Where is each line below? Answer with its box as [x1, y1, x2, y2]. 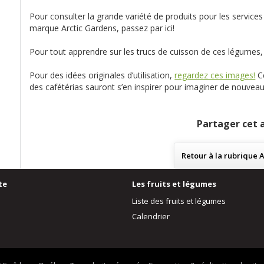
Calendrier [132, 211, 170, 222]
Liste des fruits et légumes [132, 196, 226, 206]
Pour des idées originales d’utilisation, [29, 70, 175, 81]
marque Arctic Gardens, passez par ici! [29, 22, 175, 34]
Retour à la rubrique [181, 150, 260, 161]
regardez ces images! [174, 70, 256, 81]
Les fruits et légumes [132, 179, 216, 189]
